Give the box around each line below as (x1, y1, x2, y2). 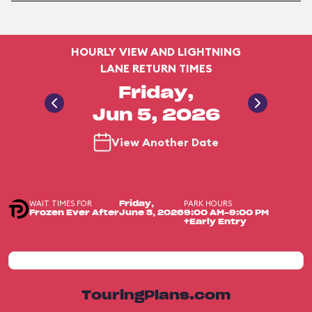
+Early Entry (184, 218, 247, 226)
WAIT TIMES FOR (29, 198, 92, 208)
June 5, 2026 (119, 209, 184, 217)
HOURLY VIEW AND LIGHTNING (71, 45, 241, 58)
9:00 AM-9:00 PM (184, 209, 269, 217)
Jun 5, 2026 (92, 107, 220, 124)
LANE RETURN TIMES (100, 61, 212, 75)
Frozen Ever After (29, 209, 119, 217)
